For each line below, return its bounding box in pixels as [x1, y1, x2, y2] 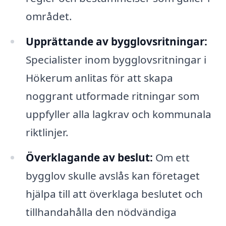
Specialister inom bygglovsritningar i [25, 52, 206, 67]
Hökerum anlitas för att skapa [25, 71, 173, 85]
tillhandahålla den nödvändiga [25, 205, 177, 219]
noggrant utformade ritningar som [25, 89, 199, 103]
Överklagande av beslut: [25, 150, 153, 165]
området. [25, 9, 72, 24]
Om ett [152, 150, 190, 165]
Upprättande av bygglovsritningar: [25, 34, 207, 49]
